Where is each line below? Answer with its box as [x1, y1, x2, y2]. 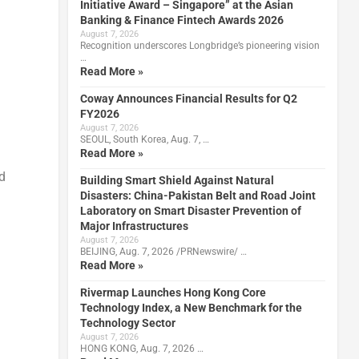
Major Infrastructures [79, 219, 188, 232]
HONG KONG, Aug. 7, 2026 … [79, 342, 204, 354]
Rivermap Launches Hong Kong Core [79, 285, 266, 299]
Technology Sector [79, 316, 175, 329]
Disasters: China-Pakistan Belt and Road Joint [79, 188, 316, 202]
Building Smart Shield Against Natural [79, 173, 274, 187]
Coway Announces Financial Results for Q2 [79, 91, 297, 105]
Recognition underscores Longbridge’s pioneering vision [79, 39, 320, 51]
